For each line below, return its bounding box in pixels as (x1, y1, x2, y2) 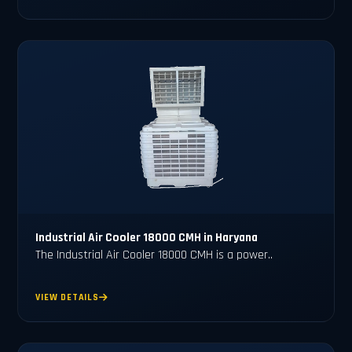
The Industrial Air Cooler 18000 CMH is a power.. (35, 246, 273, 263)
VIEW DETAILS (35, 291, 99, 304)
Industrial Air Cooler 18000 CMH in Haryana (35, 229, 258, 245)
